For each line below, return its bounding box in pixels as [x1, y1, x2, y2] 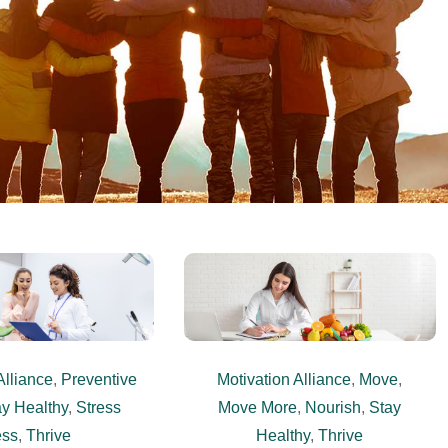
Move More [218, 399, 298, 417]
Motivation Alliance [217, 371, 352, 389]
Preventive [60, 371, 137, 389]
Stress [75, 399, 121, 417]
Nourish [305, 399, 362, 417]
